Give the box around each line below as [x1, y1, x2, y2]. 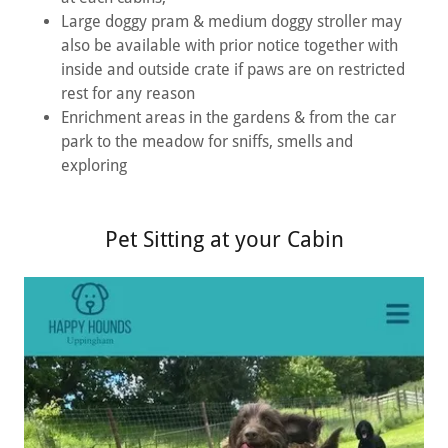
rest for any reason [60, 83, 195, 103]
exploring [60, 155, 127, 175]
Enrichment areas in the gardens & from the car [60, 107, 396, 127]
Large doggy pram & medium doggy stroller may [60, 11, 402, 31]
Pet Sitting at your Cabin [104, 226, 344, 252]
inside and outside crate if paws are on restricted [60, 59, 405, 79]
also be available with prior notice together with [60, 35, 398, 55]
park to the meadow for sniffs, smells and [60, 131, 353, 151]
